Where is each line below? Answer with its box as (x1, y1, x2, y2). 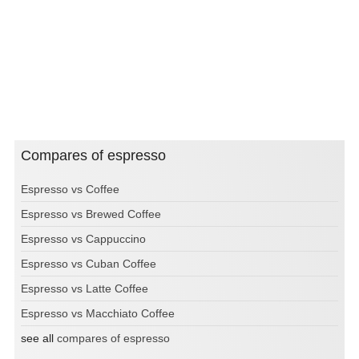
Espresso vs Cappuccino (21, 232, 146, 246)
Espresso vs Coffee (21, 183, 119, 196)
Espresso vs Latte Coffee (21, 282, 148, 296)
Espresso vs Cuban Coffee (21, 257, 156, 271)
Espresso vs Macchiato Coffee (21, 307, 175, 321)
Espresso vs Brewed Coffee (21, 208, 161, 221)
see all (21, 332, 57, 345)
